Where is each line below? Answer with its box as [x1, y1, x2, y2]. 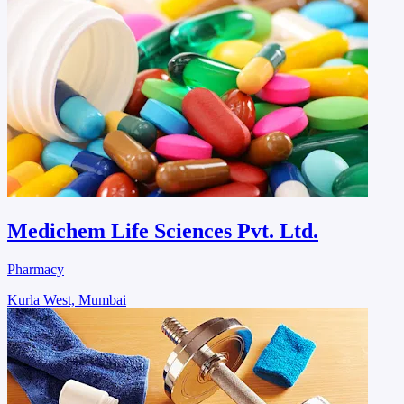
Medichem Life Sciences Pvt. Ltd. [7, 218, 318, 243]
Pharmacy [7, 261, 64, 277]
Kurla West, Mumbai [7, 291, 126, 308]
